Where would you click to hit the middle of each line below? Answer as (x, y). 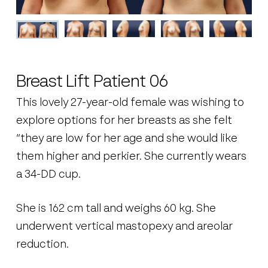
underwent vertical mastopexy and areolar (124, 227)
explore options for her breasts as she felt (124, 121)
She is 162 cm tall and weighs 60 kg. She (116, 209)
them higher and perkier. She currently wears (131, 157)
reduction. (42, 245)
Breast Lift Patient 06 (92, 82)
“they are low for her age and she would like (127, 139)
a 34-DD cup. (48, 175)
